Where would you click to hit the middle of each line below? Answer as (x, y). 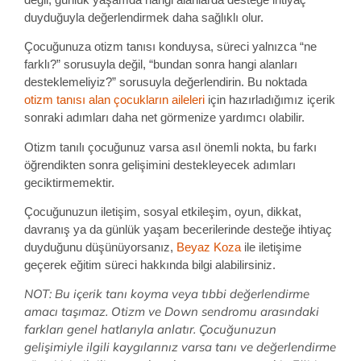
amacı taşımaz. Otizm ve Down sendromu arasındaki (172, 312)
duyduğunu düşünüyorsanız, (100, 247)
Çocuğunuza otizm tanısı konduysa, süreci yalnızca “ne (170, 47)
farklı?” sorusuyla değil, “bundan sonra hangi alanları (161, 64)
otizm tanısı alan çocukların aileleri (114, 100)
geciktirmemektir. (69, 182)
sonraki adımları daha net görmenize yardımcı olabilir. (164, 118)
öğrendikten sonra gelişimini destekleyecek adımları (160, 164)
